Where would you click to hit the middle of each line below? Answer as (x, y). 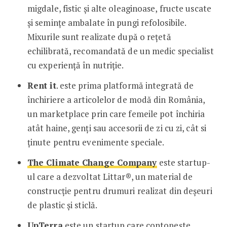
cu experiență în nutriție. (75, 65)
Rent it (42, 85)
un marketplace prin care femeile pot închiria (116, 113)
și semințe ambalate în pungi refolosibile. (107, 22)
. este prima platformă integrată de (125, 85)
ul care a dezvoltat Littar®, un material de (110, 176)
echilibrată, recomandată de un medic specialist (120, 51)
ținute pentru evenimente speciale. (96, 142)
